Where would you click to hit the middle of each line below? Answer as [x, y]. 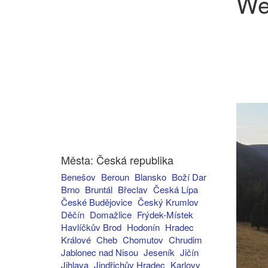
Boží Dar [189, 177]
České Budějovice [97, 202]
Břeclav [133, 189]
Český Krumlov [168, 202]
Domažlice [111, 214]
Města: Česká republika [117, 160]
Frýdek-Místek [165, 214]
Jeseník [159, 252]
